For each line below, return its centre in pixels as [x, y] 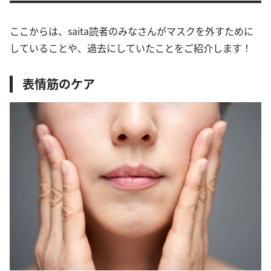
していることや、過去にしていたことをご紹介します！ [131, 48]
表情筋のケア [59, 84]
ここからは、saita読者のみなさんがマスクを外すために [132, 31]
